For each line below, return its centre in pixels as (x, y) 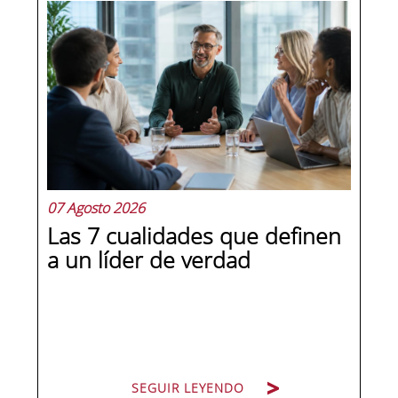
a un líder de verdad (149, 260)
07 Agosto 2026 (96, 208)
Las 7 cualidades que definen (195, 236)
